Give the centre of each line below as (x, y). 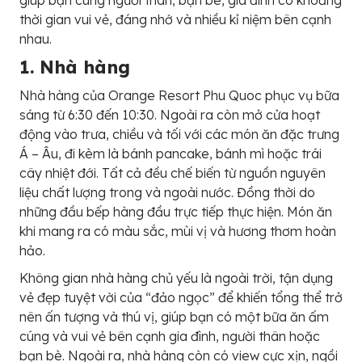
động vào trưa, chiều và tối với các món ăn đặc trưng (179, 134)
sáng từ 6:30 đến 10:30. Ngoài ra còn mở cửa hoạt (170, 114)
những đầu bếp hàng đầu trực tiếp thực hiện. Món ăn (176, 211)
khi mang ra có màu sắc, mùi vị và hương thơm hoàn (178, 231)
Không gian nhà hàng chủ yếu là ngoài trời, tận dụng (176, 278)
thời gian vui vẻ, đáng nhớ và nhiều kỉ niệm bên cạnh (175, 19)
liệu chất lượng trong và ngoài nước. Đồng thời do (167, 192)
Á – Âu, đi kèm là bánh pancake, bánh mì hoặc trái (170, 153)
